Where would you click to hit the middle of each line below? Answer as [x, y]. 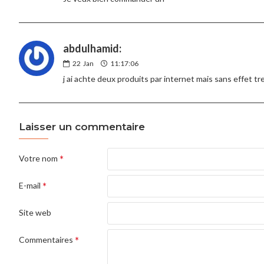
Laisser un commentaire [82, 126]
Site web [35, 212]
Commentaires [46, 239]
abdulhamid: [92, 48]
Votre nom [38, 158]
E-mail [30, 185]
